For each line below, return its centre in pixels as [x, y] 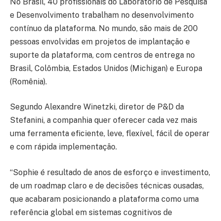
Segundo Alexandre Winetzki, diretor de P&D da [97, 107]
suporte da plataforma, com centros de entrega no [102, 55]
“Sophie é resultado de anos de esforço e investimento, [110, 172]
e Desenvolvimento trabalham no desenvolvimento [102, 15]
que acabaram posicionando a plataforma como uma [104, 199]
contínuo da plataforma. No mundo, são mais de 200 [104, 28]
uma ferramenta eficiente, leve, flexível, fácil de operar [110, 134]
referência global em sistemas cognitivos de [91, 212]
